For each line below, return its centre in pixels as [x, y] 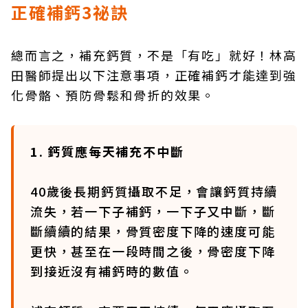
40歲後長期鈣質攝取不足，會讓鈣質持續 [154, 191]
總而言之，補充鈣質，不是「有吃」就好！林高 [154, 55]
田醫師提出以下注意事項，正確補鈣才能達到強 [154, 75]
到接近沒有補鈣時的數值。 [112, 271]
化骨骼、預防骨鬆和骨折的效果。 [113, 95]
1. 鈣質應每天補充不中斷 [107, 151]
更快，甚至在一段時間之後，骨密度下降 [153, 251]
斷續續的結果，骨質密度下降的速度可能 [153, 231]
